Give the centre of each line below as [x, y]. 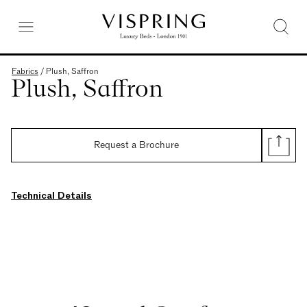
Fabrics [25, 71]
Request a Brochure [136, 145]
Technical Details [51, 196]
